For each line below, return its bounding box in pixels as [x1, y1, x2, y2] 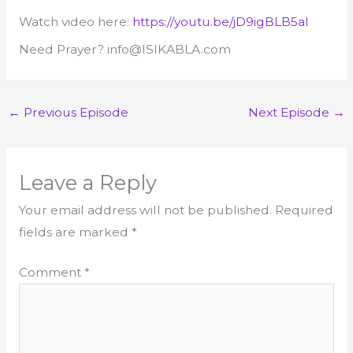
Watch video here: [18, 13, 132, 29]
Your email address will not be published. [18, 202, 272, 217]
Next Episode [247, 104, 333, 120]
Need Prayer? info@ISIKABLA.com [18, 42, 231, 58]
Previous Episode [20, 104, 129, 120]
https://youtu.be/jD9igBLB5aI [132, 13, 309, 29]
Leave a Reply [18, 169, 157, 195]
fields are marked [18, 224, 132, 240]
